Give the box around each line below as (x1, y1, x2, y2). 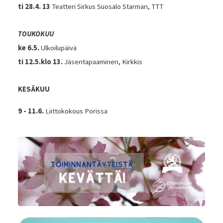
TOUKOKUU (17, 29, 54, 39)
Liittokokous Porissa (45, 107, 108, 115)
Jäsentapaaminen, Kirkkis (64, 57, 142, 66)
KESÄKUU (17, 85, 50, 94)
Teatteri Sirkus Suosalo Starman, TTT (51, 1, 163, 11)
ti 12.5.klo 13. (17, 57, 64, 66)
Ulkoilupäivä (40, 43, 77, 52)
